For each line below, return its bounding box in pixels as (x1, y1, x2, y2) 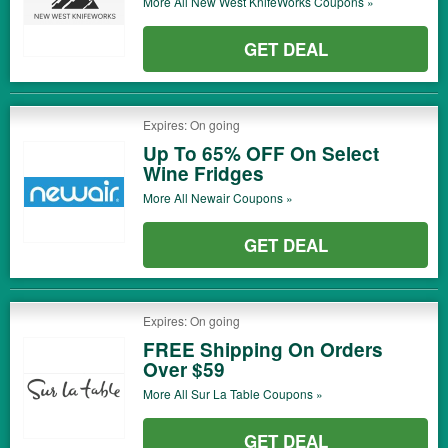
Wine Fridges (143, 160, 264, 187)
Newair (191, 189, 230, 206)
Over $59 (143, 356, 225, 383)
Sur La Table (191, 385, 260, 402)
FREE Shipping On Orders (143, 336, 383, 363)
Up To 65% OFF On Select (143, 140, 379, 167)
